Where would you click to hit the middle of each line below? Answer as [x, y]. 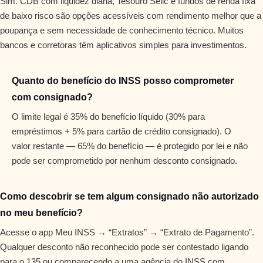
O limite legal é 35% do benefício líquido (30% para [108, 117]
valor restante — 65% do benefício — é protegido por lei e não [130, 146]
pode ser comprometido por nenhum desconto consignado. [124, 161]
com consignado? [52, 97]
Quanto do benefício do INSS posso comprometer [123, 81]
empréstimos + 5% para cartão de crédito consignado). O [122, 132]
